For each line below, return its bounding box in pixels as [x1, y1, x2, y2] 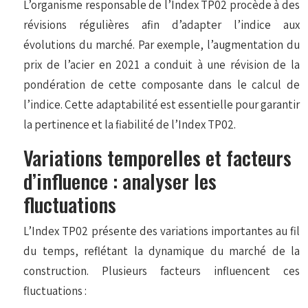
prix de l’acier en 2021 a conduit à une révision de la [23, 56, 300, 72]
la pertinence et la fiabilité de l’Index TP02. [23, 116, 236, 132]
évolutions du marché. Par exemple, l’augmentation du [23, 36, 300, 52]
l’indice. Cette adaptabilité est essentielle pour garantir [23, 96, 300, 112]
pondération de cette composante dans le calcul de [23, 76, 300, 92]
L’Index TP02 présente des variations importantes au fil [23, 223, 300, 239]
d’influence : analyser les [23, 165, 217, 195]
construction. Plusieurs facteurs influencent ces [23, 263, 300, 278]
